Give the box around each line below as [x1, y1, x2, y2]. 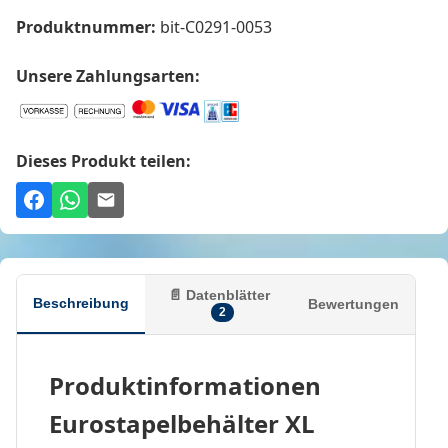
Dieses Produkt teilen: [16, 149, 191, 172]
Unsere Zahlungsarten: [16, 64, 200, 87]
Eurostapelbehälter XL [49, 406, 315, 440]
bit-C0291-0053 [156, 15, 272, 38]
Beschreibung [33, 295, 129, 312]
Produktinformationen [49, 368, 321, 402]
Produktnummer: [16, 15, 156, 38]
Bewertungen [308, 296, 399, 313]
